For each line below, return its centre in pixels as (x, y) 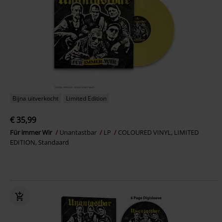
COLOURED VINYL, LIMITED (158, 133)
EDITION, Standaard (39, 142)
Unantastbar (79, 133)
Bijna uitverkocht (35, 99)
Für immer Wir (32, 133)
